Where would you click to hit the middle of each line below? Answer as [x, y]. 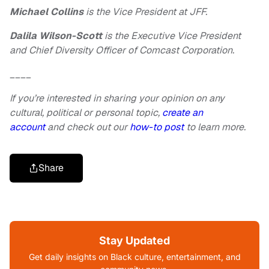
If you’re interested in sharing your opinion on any [117, 98]
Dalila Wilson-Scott [56, 36]
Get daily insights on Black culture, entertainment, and [134, 257]
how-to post [157, 127]
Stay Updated [134, 240]
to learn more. [215, 127]
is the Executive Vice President [171, 36]
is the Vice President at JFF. [145, 12]
